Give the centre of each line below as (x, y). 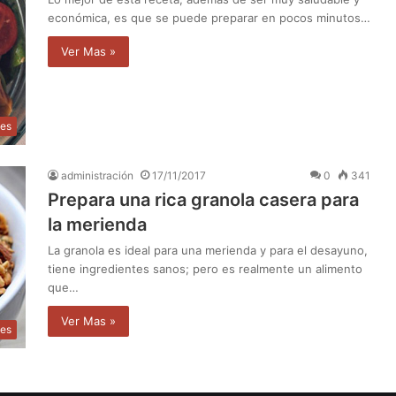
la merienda (97, 224)
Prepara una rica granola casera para (203, 199)
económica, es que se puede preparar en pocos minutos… (209, 17)
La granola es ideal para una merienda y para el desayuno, (208, 250)
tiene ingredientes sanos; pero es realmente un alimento (205, 268)
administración (97, 175)
